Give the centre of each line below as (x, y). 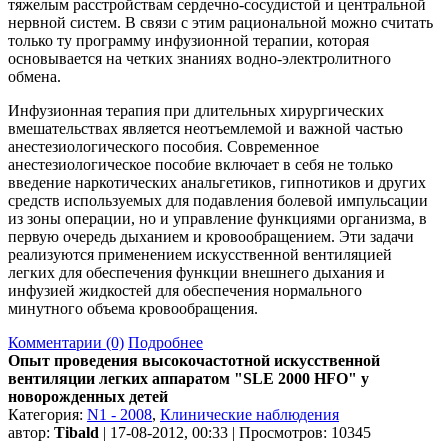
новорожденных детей (88, 396)
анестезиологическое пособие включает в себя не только (200, 164)
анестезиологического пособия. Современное (163, 146)
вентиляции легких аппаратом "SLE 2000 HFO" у (188, 378)
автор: (31, 432)
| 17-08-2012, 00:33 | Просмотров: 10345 (235, 432)
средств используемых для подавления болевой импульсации (218, 200)
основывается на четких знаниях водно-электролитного (199, 58)
